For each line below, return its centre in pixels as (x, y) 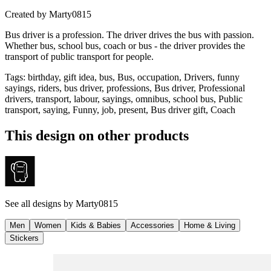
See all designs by (40, 203)
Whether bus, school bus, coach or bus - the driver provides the (125, 45)
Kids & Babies (96, 225)
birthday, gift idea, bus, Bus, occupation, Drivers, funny (134, 77)
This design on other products (97, 135)
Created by (26, 14)
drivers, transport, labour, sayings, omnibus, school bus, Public (124, 99)
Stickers (24, 238)
